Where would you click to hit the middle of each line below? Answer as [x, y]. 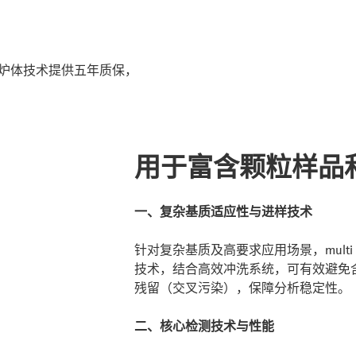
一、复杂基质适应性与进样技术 [223, 212]
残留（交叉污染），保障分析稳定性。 [242, 288]
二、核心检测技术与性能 [204, 326]
